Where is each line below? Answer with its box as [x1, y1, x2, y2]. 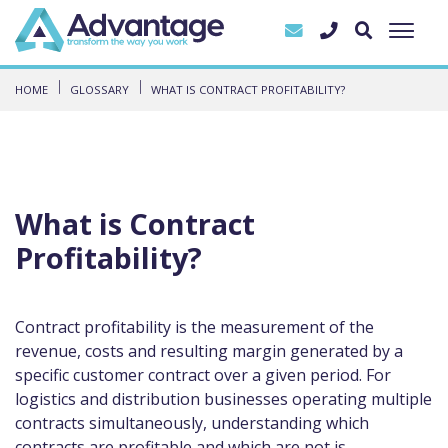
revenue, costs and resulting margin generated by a [15, 339, 403, 362]
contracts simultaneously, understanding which [15, 411, 369, 434]
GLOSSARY [70, 81, 129, 97]
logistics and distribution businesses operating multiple [15, 387, 432, 410]
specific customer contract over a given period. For [15, 363, 391, 386]
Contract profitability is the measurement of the [15, 315, 374, 338]
